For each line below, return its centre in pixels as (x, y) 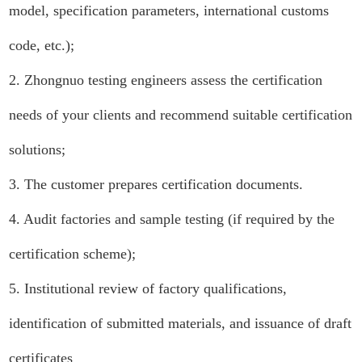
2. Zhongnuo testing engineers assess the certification (166, 80)
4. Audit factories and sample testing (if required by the (172, 219)
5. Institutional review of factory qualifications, (148, 288)
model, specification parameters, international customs (169, 11)
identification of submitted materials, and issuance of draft (181, 323)
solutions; (38, 149)
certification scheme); (73, 254)
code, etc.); (42, 45)
